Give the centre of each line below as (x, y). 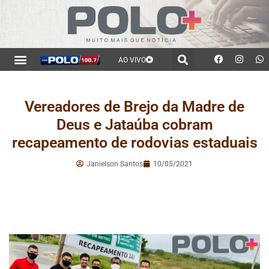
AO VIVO (132, 60)
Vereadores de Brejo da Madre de (134, 106)
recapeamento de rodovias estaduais (134, 142)
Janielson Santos (115, 164)
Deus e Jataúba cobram (134, 124)
